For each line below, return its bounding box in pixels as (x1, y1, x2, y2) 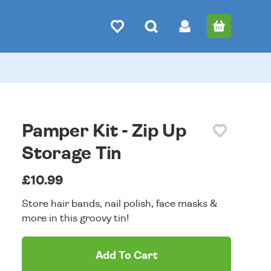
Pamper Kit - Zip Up (22, 122, 186, 140)
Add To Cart (95, 250, 158, 261)
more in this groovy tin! (22, 213, 129, 223)
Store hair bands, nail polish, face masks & (22, 198, 218, 209)
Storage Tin (22, 145, 122, 163)
